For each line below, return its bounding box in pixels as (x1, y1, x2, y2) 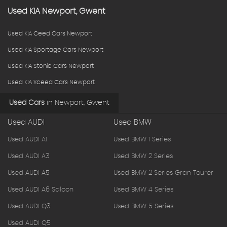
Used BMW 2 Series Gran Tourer (113, 169, 213, 176)
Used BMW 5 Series (113, 203, 173, 210)
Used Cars (9, 99, 45, 106)
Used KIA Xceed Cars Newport (8, 79, 95, 85)
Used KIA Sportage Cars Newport (8, 46, 103, 53)
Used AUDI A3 (8, 153, 50, 160)
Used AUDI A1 (8, 136, 47, 143)
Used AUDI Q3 (8, 203, 51, 210)
